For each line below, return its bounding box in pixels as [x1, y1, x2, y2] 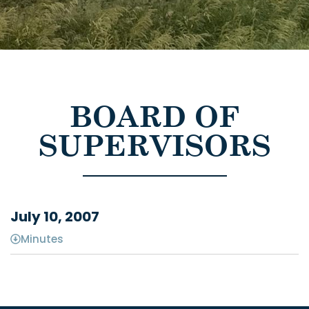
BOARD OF [70, 99, 239, 133]
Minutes [21, 232, 63, 246]
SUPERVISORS [38, 128, 271, 162]
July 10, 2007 [10, 207, 99, 226]
